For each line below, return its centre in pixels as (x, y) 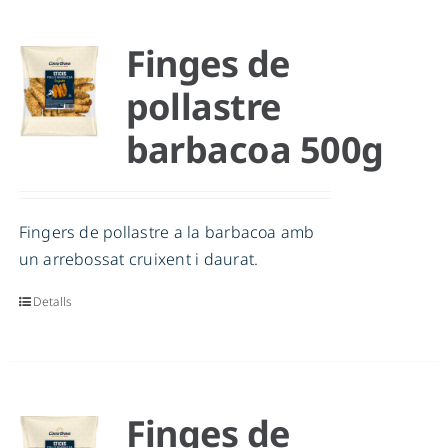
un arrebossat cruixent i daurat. (138, 259)
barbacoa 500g (254, 150)
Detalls (52, 302)
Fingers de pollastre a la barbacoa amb (166, 232)
